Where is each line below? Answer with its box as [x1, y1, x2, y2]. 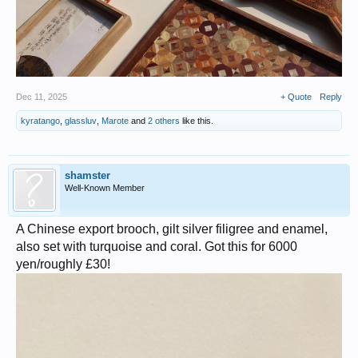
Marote [101, 116, 129, 126]
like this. [180, 116, 213, 126]
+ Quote [280, 92, 312, 102]
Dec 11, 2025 [16, 92, 67, 102]
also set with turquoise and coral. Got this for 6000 [16, 240, 297, 254]
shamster [65, 169, 110, 182]
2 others [148, 116, 180, 126]
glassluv [65, 116, 97, 126]
